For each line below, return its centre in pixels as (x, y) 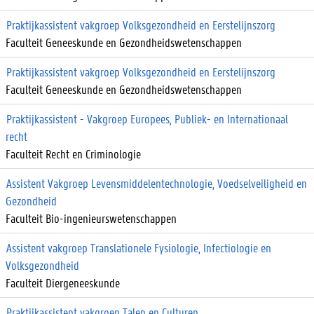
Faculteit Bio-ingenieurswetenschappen (91, 218)
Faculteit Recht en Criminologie (73, 153)
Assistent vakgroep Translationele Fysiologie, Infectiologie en (139, 247)
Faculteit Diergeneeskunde (63, 282)
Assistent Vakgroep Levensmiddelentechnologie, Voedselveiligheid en (157, 183)
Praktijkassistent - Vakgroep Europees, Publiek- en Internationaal (147, 118)
